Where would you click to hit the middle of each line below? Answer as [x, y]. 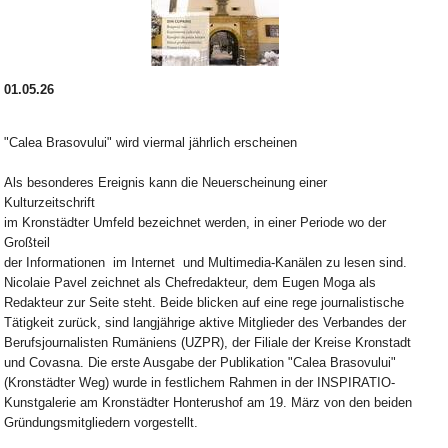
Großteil [29, 243]
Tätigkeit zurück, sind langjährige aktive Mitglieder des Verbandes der [205, 323]
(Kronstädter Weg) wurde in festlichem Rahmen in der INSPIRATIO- [200, 383]
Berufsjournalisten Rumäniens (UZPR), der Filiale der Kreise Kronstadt [208, 343]
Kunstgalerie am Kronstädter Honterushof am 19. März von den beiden [208, 403]
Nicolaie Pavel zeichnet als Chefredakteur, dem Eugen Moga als [190, 283]
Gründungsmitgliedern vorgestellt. [103, 423]
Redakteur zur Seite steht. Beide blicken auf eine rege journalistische [204, 303]
